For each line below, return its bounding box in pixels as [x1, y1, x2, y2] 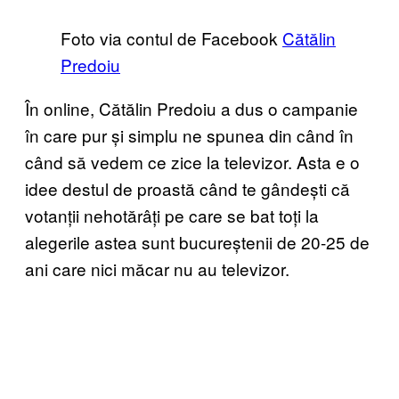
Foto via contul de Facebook [61, 25, 282, 50]
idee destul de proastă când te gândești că [25, 175, 350, 200]
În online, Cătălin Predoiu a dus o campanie [25, 95, 358, 120]
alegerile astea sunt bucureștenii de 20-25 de [25, 229, 370, 254]
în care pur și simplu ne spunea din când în [25, 122, 354, 147]
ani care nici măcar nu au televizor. [25, 256, 289, 281]
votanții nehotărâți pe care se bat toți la [25, 202, 319, 227]
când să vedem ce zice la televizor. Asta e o [25, 149, 360, 174]
